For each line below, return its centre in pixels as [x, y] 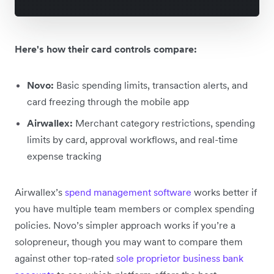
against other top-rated [65, 258]
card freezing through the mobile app [108, 101]
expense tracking [64, 156]
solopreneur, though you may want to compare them [129, 241]
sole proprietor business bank [180, 258]
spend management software [128, 192]
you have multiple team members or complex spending [135, 208]
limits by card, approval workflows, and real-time [132, 139]
